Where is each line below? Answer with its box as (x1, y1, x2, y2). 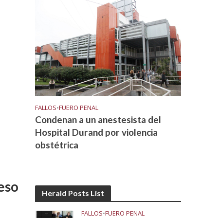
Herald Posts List (42, 188, 105, 198)
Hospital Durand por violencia (35, 126, 158, 138)
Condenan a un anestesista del (35, 113, 162, 125)
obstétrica (35, 139, 79, 150)
